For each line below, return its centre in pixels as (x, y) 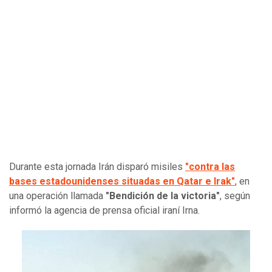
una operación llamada (57, 195)
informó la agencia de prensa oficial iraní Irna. (104, 210)
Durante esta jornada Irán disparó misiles (97, 166)
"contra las (210, 166)
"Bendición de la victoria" (163, 195)
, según (235, 195)
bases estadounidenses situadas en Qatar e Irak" (122, 181)
